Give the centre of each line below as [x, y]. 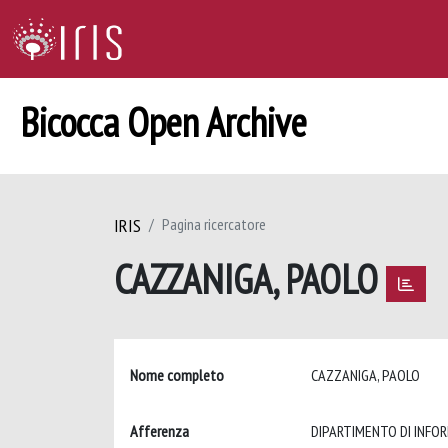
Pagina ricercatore [214, 224]
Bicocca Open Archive [163, 122]
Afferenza [159, 431]
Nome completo [177, 375]
